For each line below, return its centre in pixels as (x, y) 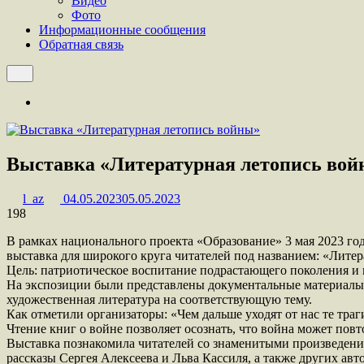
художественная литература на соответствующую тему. (159, 299)
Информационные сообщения (122, 30)
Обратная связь (81, 44)
